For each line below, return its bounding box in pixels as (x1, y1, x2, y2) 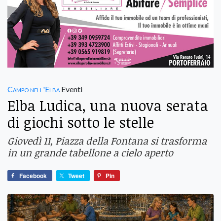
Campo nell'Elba (7, 84, 60, 94)
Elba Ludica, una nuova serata (7, 96, 208, 115)
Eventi (60, 84, 82, 94)
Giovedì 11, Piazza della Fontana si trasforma (7, 134, 207, 148)
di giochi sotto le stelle (7, 112, 154, 132)
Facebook (19, 171, 47, 181)
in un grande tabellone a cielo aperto (7, 146, 173, 160)
